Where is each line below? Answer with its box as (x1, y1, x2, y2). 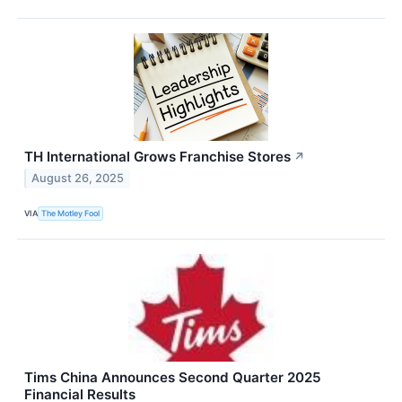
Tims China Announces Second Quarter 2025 (24, 368, 321, 386)
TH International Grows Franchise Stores (24, 147, 291, 165)
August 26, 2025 (31, 171, 125, 186)
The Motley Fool (41, 208, 100, 219)
